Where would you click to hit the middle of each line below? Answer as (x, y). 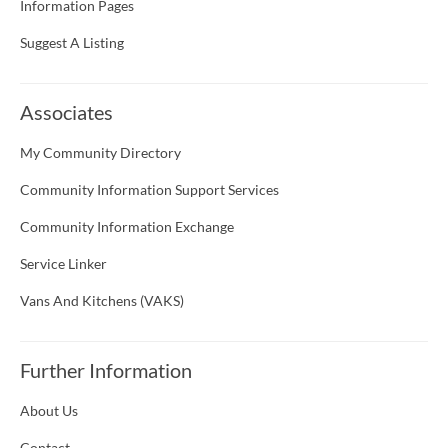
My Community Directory (100, 153)
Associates (66, 112)
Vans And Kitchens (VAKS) (102, 301)
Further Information (106, 370)
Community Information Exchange (127, 227)
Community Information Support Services (149, 190)
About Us (49, 411)
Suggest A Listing (72, 43)
